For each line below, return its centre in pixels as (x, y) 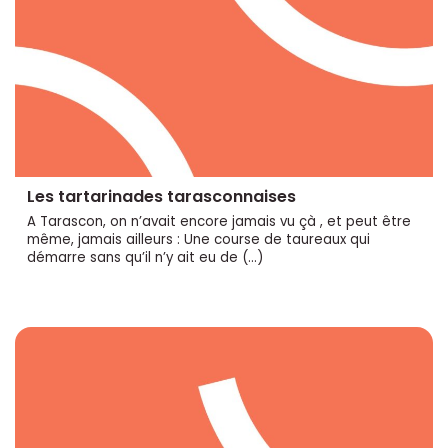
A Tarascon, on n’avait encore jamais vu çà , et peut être (219, 221)
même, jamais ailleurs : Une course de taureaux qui (198, 239)
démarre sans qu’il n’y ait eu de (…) (145, 257)
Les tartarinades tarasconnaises (161, 196)
